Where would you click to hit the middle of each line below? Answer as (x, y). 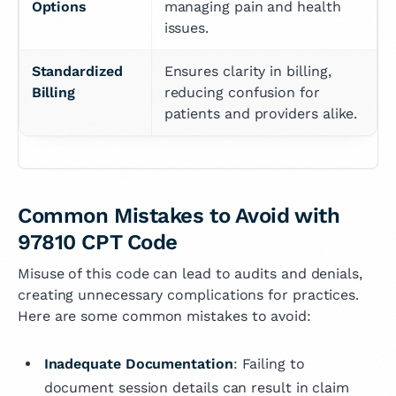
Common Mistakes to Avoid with (179, 216)
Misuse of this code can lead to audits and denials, (190, 273)
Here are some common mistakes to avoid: (164, 316)
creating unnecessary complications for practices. (189, 294)
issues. (187, 27)
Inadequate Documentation (138, 363)
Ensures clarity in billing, (247, 71)
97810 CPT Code (98, 243)
